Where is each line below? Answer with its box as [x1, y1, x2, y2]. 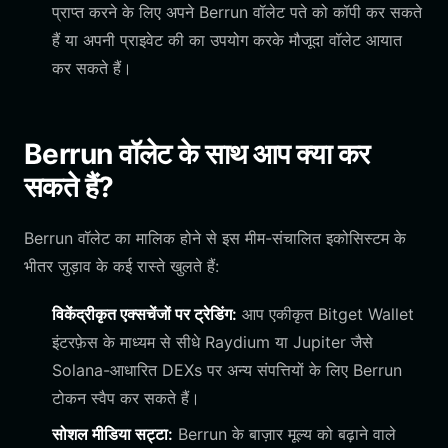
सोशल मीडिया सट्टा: [52, 424, 173, 444]
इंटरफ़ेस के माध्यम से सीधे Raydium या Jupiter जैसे [52, 332, 373, 352]
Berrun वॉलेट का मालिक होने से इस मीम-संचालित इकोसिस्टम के [24, 228, 406, 248]
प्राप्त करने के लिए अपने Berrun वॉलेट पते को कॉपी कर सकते [52, 2, 422, 22]
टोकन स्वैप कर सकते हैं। [52, 388, 200, 408]
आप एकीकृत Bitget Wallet [237, 304, 414, 324]
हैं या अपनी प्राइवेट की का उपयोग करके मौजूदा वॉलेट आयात [52, 30, 402, 50]
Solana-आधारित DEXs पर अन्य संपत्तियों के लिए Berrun [52, 360, 402, 380]
